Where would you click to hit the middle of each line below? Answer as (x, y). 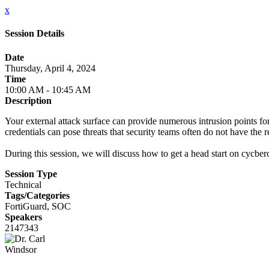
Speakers (23, 217)
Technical (23, 184)
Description (28, 100)
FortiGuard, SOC (38, 206)
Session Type (31, 174)
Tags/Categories (37, 195)
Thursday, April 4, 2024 (50, 68)
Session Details (35, 34)
